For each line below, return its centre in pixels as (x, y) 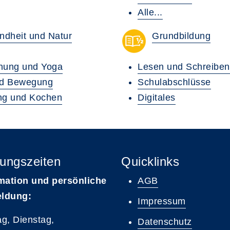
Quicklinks (150, 161)
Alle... (150, 12)
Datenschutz (165, 222)
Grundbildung (181, 36)
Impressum (162, 201)
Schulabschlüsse (174, 82)
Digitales (157, 98)
